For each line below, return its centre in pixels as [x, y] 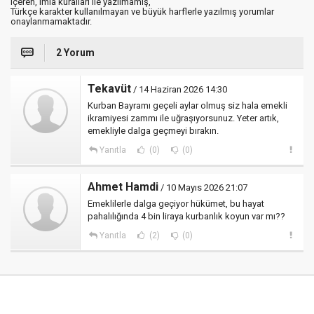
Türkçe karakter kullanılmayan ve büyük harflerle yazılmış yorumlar [142, 12]
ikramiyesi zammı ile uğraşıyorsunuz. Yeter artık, [183, 118]
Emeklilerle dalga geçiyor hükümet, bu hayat [176, 204]
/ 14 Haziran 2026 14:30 [179, 90]
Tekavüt [109, 89]
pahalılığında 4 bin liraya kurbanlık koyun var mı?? [186, 217]
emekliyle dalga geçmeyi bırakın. [153, 131]
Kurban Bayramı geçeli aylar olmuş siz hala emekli [187, 106]
